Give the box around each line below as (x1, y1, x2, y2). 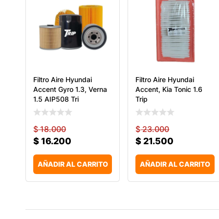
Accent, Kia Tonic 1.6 (135, 85, 203, 93)
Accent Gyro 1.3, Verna (33, 85, 107, 93)
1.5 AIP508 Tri (33, 94, 79, 103)
